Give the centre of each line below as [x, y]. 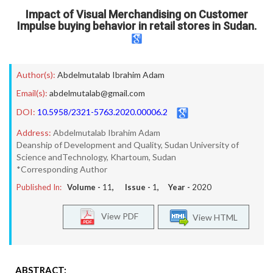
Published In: [39, 187]
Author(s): [36, 75]
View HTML [213, 217]
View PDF [117, 216]
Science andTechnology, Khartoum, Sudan [96, 157]
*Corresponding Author [62, 169]
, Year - [175, 187]
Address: [34, 133]
